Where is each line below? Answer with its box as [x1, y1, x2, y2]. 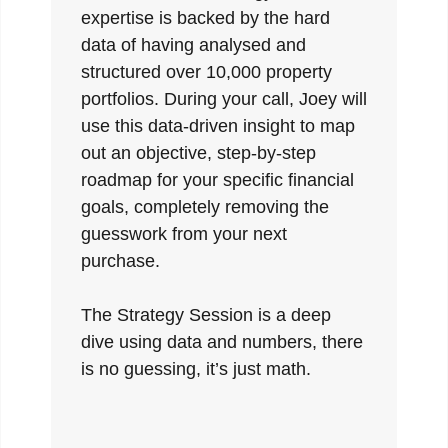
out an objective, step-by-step [80, 143, 316, 163]
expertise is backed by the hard [80, 8, 330, 28]
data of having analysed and [80, 35, 306, 55]
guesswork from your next [80, 224, 287, 244]
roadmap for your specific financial [80, 170, 354, 190]
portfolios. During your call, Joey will [80, 89, 367, 109]
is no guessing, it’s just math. [80, 359, 311, 379]
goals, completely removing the [80, 197, 329, 217]
